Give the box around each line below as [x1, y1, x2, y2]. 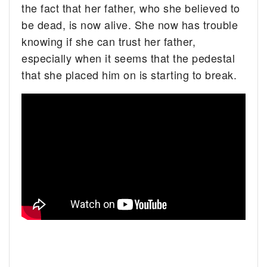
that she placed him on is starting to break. [21, 66, 237, 82]
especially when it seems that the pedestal [21, 49, 235, 66]
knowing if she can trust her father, [21, 33, 196, 49]
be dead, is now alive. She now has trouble [21, 16, 238, 32]
